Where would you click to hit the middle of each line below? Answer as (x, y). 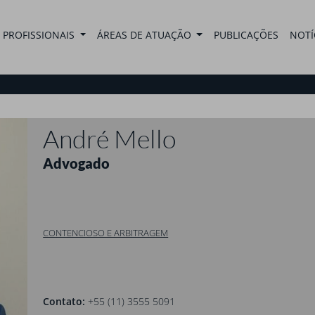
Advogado (77, 163)
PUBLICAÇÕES (246, 35)
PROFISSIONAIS (40, 35)
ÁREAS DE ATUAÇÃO (146, 35)
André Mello (110, 138)
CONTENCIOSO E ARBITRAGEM (106, 233)
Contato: (64, 302)
